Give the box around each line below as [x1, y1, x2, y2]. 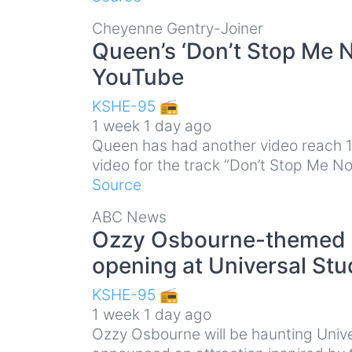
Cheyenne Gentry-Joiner [92, 18, 263, 38]
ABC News [92, 207, 167, 226]
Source [92, 174, 141, 194]
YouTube [92, 63, 184, 90]
